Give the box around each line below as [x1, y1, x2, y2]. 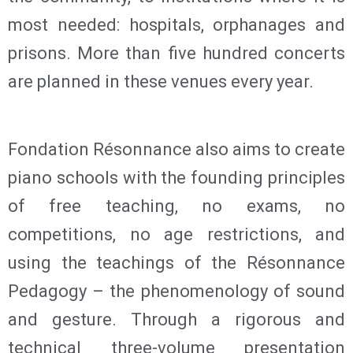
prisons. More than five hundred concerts [8, 43, 345, 63]
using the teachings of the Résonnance [8, 252, 345, 273]
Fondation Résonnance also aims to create [8, 139, 345, 159]
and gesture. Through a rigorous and [8, 309, 345, 329]
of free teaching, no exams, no [8, 195, 345, 216]
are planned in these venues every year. [8, 71, 314, 91]
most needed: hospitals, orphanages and [8, 14, 345, 35]
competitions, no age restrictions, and [8, 224, 345, 244]
